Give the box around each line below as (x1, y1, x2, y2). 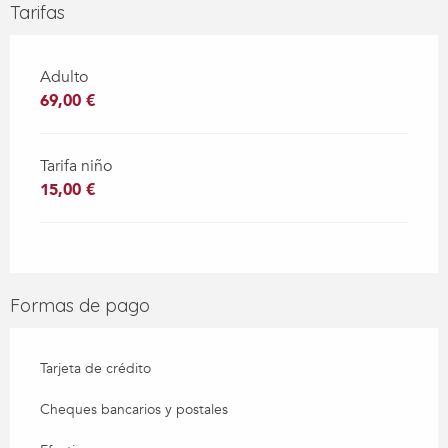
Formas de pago (10, 293, 150, 317)
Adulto (40, 65, 88, 88)
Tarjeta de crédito (40, 358, 151, 378)
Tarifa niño (40, 154, 112, 177)
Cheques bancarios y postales (40, 399, 228, 419)
